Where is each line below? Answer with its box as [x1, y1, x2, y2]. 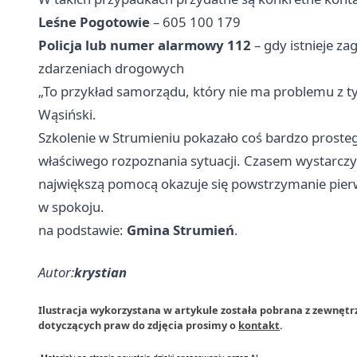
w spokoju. [38, 197, 104, 216]
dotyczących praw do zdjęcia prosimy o [38, 317, 238, 332]
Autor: [38, 262, 74, 281]
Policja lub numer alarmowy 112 [38, 35, 251, 54]
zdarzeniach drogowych [38, 58, 184, 77]
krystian [74, 262, 127, 281]
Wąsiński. [38, 104, 96, 124]
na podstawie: [38, 220, 127, 239]
